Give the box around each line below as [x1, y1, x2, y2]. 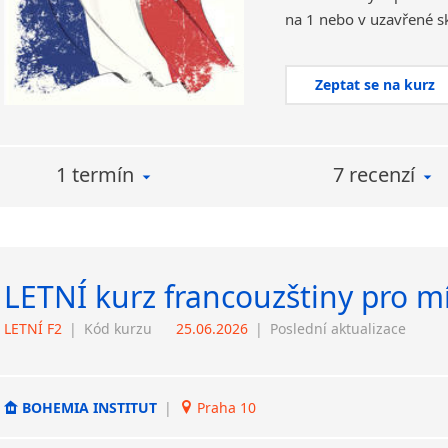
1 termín [55, 161, 134, 188]
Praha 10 [193, 397, 256, 417]
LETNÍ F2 [4, 319, 62, 338]
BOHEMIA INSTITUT [18, 397, 161, 417]
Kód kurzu [84, 319, 152, 338]
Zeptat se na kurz [315, 75, 436, 94]
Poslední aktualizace [270, 319, 406, 338]
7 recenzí [333, 161, 415, 188]
